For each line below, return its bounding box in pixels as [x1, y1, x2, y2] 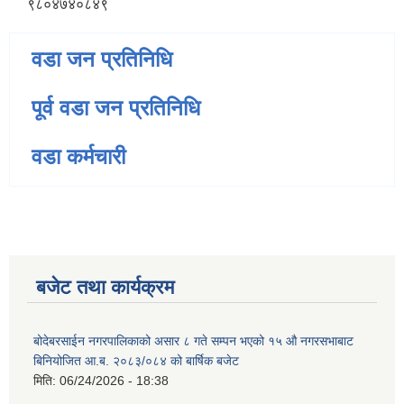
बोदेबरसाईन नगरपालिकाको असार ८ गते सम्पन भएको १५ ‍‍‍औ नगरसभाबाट [33, 334, 353, 349]
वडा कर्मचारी [32, 144, 125, 170]
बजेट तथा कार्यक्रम [36, 276, 174, 299]
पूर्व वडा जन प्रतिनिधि [32, 96, 200, 121]
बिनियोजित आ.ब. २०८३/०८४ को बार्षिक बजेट [33, 353, 239, 369]
